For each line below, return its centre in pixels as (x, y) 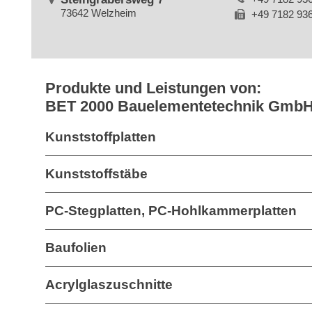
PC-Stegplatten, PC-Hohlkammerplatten (171, 211)
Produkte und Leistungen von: (153, 88)
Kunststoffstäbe (96, 174)
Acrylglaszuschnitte (109, 284)
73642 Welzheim (99, 13)
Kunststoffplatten (101, 137)
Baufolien (76, 248)
